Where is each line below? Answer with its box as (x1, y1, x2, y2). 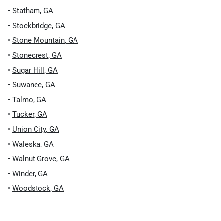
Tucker (12, 110, 34, 119)
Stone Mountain (12, 36, 65, 45)
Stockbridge (12, 21, 52, 30)
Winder (12, 169, 35, 178)
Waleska (12, 140, 40, 148)
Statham (12, 6, 40, 15)
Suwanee (12, 80, 42, 89)
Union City (12, 125, 46, 134)
